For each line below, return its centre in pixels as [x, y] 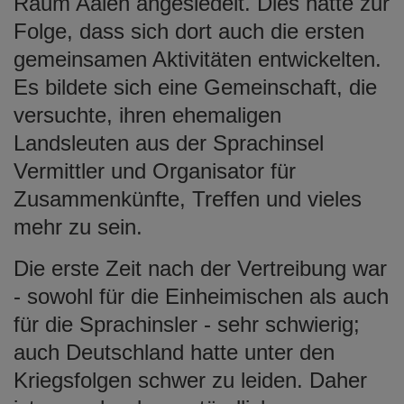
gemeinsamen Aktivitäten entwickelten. [197, 59]
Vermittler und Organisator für [155, 170]
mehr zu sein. [78, 226]
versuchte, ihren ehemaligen [147, 115]
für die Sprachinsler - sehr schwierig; [187, 324]
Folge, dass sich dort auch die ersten [189, 31]
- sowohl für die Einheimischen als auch [201, 296]
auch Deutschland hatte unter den [174, 352]
